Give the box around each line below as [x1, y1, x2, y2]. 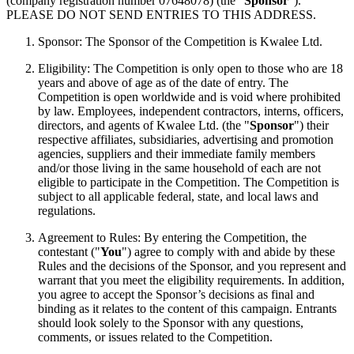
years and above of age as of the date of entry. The [38, 76, 288, 90]
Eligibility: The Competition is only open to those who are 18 [38, 62, 343, 76]
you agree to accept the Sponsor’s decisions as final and [38, 288, 314, 302]
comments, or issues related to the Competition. [38, 330, 273, 345]
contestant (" [38, 245, 100, 259]
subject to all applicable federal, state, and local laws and [38, 190, 318, 204]
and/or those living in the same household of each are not [38, 161, 321, 175]
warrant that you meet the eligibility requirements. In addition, [38, 273, 345, 288]
